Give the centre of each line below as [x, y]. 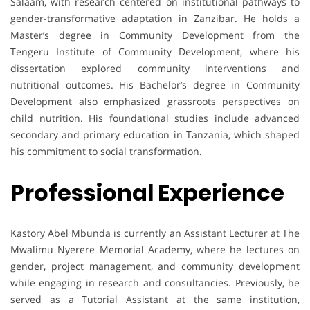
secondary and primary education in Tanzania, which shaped [155, 135]
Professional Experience [147, 192]
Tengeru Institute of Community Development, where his [155, 52]
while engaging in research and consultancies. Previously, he [155, 283]
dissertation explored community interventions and [155, 69]
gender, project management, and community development [155, 266]
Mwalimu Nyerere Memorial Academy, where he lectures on [155, 250]
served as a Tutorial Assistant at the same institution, [155, 300]
